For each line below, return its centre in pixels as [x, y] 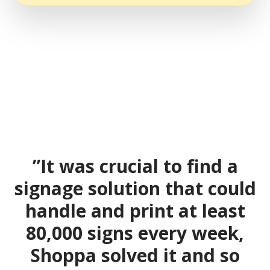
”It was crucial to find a [135, 166]
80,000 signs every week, [135, 233]
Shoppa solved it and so [135, 255]
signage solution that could [135, 188]
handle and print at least [135, 210]
